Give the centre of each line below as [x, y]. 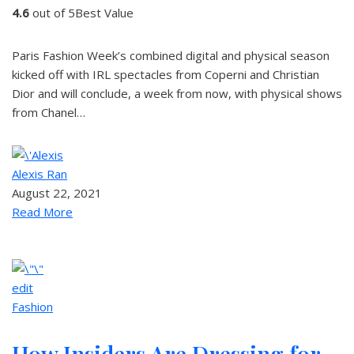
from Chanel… [49, 112]
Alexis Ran [40, 174]
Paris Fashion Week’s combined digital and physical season [171, 55]
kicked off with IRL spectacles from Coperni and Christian [166, 74]
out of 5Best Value [81, 13]
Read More [42, 212]
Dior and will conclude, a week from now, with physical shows [177, 93]
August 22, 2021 [57, 193]
